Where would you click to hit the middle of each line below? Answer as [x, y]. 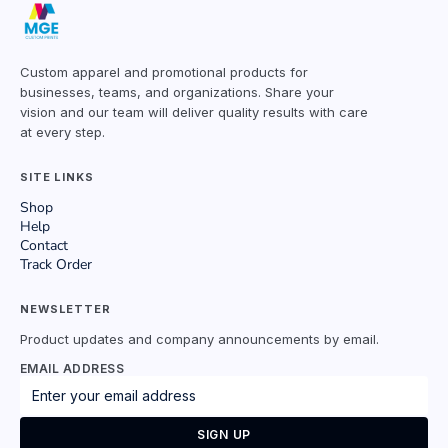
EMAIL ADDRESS [72, 368]
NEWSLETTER [65, 309]
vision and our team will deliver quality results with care [194, 112]
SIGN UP [224, 434]
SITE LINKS [57, 177]
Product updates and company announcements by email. [199, 339]
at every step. [62, 132]
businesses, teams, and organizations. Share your [177, 92]
